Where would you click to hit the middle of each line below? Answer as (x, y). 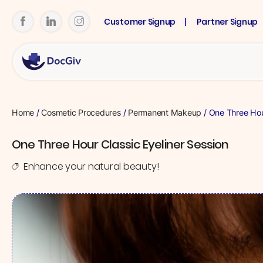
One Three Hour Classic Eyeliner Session (120, 144)
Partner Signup (227, 21)
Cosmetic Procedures (81, 112)
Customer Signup (140, 21)
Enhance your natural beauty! (91, 167)
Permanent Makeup (165, 112)
